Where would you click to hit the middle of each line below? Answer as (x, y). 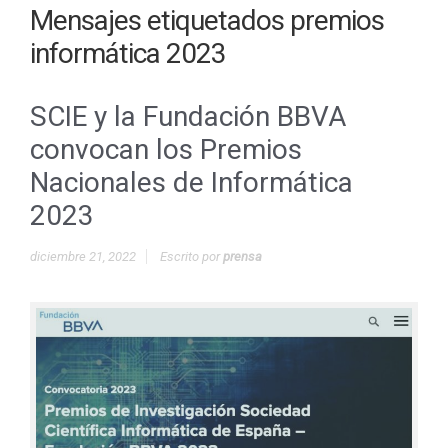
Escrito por (191, 256)
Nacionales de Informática (191, 182)
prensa (242, 256)
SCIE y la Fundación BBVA (188, 116)
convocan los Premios (166, 149)
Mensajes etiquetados (160, 20)
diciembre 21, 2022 (83, 256)
